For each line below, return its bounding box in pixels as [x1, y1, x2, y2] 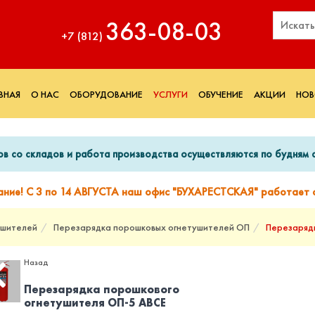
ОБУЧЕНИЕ [198, 88, 243, 101]
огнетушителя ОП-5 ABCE [24, 295, 166, 310]
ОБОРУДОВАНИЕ [70, 88, 143, 101]
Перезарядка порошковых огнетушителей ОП [53, 221, 250, 233]
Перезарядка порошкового [24, 282, 179, 297]
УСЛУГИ [153, 88, 188, 101]
